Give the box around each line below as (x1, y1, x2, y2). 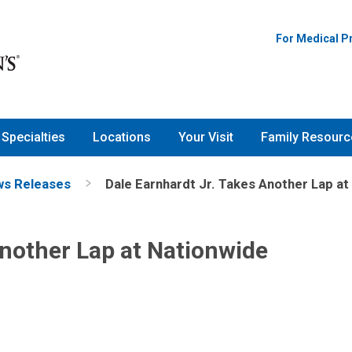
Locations (93, 130, 151, 145)
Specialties (2, 130, 65, 145)
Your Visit (178, 130, 233, 145)
